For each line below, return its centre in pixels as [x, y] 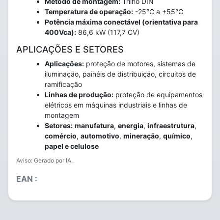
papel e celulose [72, 146]
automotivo [100, 136]
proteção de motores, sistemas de [140, 64]
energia [131, 125]
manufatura [94, 125]
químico [177, 136]
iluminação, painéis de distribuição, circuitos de [120, 74]
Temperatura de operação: [89, 12]
